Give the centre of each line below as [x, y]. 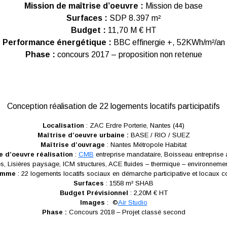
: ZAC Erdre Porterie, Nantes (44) [134, 125]
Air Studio [133, 202]
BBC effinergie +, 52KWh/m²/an [169, 42]
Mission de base [173, 6]
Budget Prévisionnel [94, 193]
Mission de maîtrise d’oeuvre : [84, 6]
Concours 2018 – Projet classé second [126, 212]
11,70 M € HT [132, 30]
